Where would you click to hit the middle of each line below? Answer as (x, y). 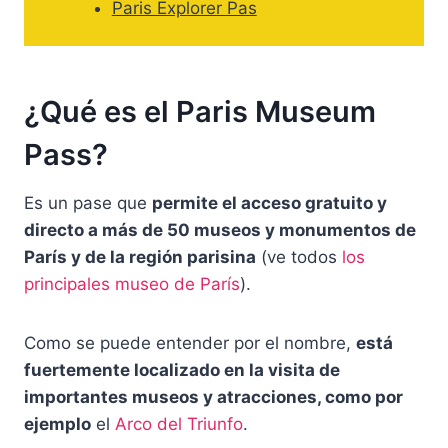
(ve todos (299, 257)
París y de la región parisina (140, 257)
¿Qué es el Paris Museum (200, 111)
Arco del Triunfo (179, 424)
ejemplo (57, 424)
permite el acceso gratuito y (269, 203)
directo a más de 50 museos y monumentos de (220, 230)
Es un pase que (88, 203)
